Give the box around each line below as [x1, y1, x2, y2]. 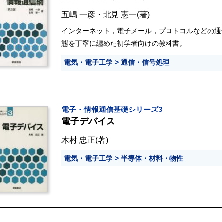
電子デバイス [61, 116, 115, 127]
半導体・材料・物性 [121, 154, 183, 163]
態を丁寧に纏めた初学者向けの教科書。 [61, 39, 186, 48]
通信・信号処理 [121, 58, 169, 67]
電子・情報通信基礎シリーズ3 [61, 106, 162, 114]
